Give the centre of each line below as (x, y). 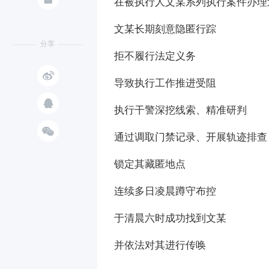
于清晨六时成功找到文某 (170, 218)
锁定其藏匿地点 (150, 164)
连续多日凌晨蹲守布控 (165, 191)
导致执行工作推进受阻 (165, 83)
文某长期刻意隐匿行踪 (165, 29)
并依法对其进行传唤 (160, 245)
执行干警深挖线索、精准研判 (180, 110)
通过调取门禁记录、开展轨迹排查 (191, 137)
